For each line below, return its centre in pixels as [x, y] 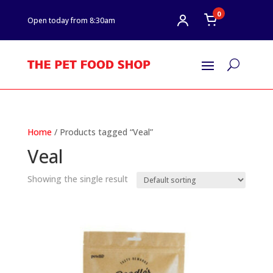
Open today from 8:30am [71, 20]
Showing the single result [77, 179]
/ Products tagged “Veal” [102, 132]
